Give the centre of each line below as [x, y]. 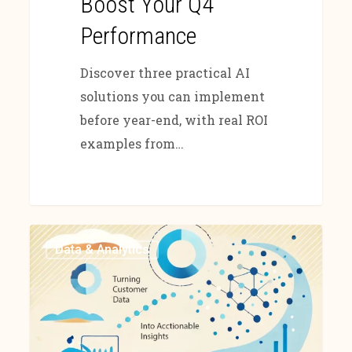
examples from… [132, 143]
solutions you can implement [172, 96]
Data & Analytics [103, 249]
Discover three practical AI [165, 72]
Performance [138, 35]
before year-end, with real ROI [174, 119]
